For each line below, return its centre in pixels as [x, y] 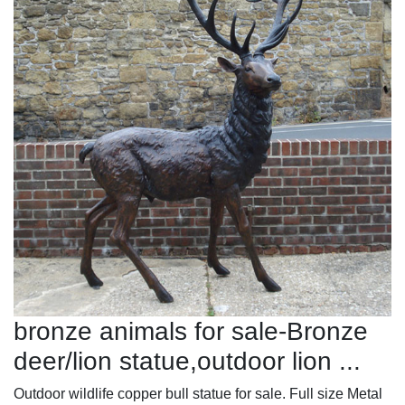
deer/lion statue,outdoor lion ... [187, 361]
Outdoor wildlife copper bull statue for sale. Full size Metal [198, 393]
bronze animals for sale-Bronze [191, 331]
